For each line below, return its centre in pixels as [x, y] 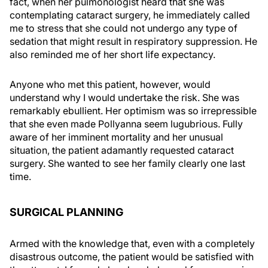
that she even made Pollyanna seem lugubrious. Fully [126, 124]
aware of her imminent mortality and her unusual [116, 137]
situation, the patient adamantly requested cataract [122, 150]
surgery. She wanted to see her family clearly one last [127, 163]
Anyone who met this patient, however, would [110, 84]
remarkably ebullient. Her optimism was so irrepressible [133, 111]
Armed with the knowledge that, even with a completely [132, 243]
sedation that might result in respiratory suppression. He [133, 41]
